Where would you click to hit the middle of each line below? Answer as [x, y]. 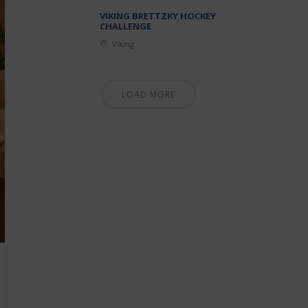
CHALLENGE [126, 26]
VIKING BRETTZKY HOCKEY [158, 16]
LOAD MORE [149, 95]
